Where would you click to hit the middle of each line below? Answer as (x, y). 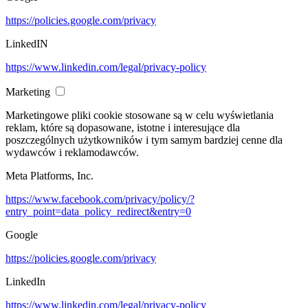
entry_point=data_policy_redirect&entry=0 (98, 211)
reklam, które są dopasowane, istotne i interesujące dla (123, 127)
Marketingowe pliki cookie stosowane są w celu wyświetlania (140, 115)
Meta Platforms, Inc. (49, 175)
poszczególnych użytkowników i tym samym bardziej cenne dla (144, 140)
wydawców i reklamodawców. (72, 152)
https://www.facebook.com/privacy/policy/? (100, 199)
